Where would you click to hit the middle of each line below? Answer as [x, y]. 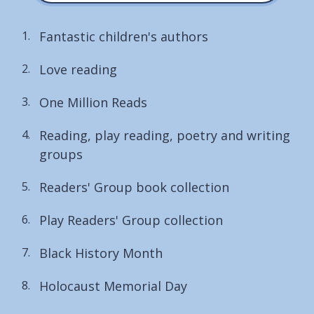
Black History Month [101, 253]
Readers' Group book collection [134, 187]
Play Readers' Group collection [131, 220]
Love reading [78, 69]
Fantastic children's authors [124, 36]
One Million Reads [93, 102]
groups [61, 154]
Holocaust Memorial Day [113, 286]
